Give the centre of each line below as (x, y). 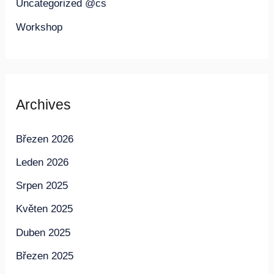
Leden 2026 (43, 162)
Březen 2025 (45, 256)
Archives (44, 105)
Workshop (39, 27)
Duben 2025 (43, 232)
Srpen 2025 (42, 186)
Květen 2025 (45, 209)
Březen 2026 (45, 139)
